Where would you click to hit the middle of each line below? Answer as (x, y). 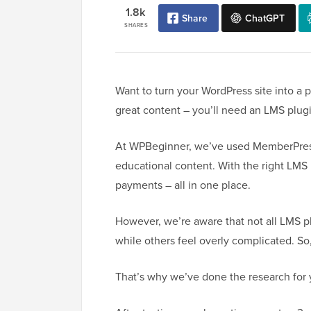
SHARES (136, 25)
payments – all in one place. (183, 185)
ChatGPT (265, 18)
